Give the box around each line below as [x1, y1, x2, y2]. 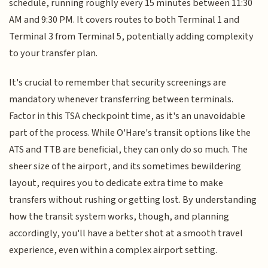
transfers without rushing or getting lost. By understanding [9, 192, 257, 207]
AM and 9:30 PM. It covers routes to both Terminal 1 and [9, 13, 240, 28]
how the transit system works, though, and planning [9, 209, 230, 224]
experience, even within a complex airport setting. [9, 242, 218, 257]
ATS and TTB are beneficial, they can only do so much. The [9, 142, 248, 157]
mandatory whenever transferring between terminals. [9, 92, 234, 106]
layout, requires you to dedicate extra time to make [9, 175, 224, 190]
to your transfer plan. [9, 46, 98, 61]
